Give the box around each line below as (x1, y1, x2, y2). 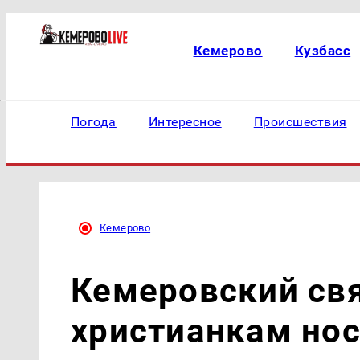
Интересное (148, 114, 222, 129)
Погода (71, 114, 117, 129)
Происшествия (253, 114, 347, 129)
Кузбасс (294, 43, 351, 59)
